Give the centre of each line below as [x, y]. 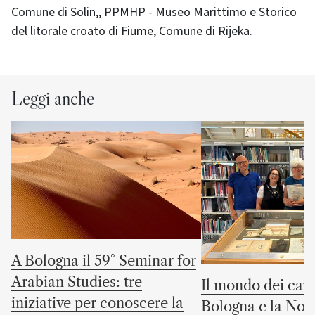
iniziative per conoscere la [97, 303]
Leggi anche [53, 98]
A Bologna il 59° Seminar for [104, 261]
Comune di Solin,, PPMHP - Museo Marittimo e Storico [154, 13]
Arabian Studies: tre [77, 282]
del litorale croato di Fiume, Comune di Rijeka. [133, 32]
